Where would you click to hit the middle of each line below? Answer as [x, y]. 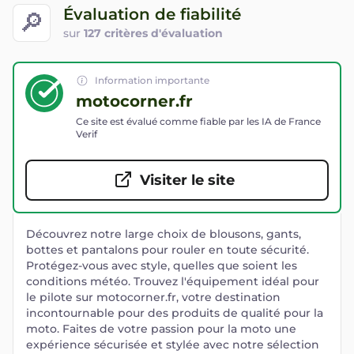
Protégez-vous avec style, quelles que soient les [162, 265]
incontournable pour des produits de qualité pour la [175, 313]
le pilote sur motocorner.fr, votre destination [153, 297]
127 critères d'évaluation [153, 33]
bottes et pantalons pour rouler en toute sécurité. [168, 250]
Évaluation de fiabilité [152, 14]
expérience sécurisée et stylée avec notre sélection [173, 345]
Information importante [152, 80]
